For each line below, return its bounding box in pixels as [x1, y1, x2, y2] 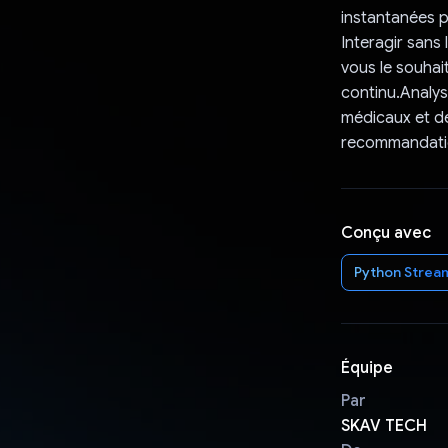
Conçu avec [340, 222, 431, 243]
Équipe [340, 357, 393, 378]
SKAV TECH [340, 415, 427, 436]
